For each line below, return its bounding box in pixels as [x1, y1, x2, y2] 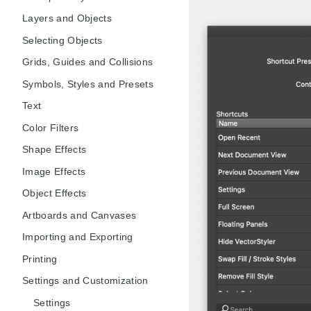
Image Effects [22, 165, 86, 177]
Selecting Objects [22, 34, 103, 46]
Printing [22, 253, 58, 264]
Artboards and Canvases [22, 209, 137, 221]
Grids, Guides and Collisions [22, 56, 153, 67]
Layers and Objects [22, 12, 112, 24]
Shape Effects [22, 144, 87, 155]
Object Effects [22, 187, 87, 199]
